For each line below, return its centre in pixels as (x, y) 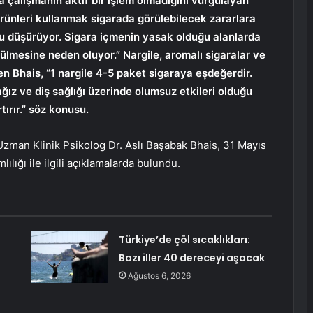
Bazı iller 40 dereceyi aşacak (191, 258)
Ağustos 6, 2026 (159, 276)
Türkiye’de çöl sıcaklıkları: (184, 240)
